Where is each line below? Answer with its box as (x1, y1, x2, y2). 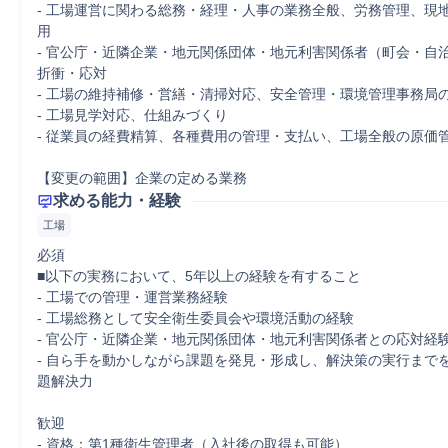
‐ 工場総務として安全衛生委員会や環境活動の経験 (37, 310, 354, 326)
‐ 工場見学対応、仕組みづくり (37, 107, 228, 123)
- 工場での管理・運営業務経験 (37, 289, 228, 305)
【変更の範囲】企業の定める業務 (37, 170, 247, 186)
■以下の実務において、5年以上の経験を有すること (37, 268, 361, 284)
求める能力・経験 (53, 192, 181, 209)
